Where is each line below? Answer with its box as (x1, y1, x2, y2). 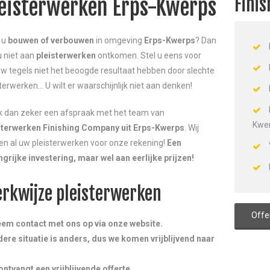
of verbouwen (40, 36, 94, 45)
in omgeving (94, 36, 144, 45)
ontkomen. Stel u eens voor (96, 51, 201, 60)
